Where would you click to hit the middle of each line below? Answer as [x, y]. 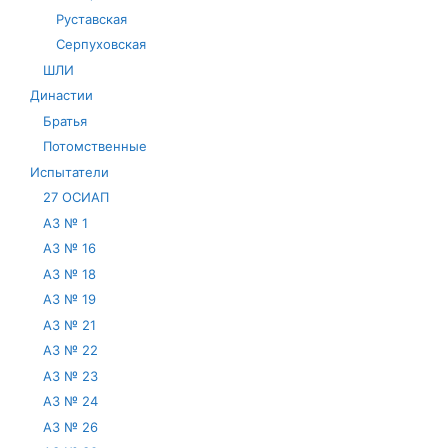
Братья [65, 120]
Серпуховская [101, 44]
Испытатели [69, 171]
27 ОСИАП [76, 197]
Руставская [91, 18]
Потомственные [95, 146]
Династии [61, 95]
